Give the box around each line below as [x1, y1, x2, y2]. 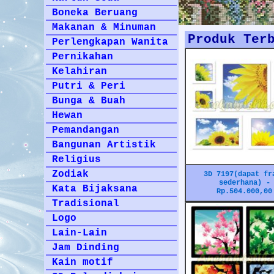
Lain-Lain [52, 228, 107, 239]
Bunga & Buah [52, 95, 125, 106]
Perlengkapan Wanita [52, 37, 168, 48]
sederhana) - [218, 179, 270, 187]
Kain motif [52, 257, 113, 268]
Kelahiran [52, 66, 107, 77]
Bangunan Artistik [52, 139, 156, 150]
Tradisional [52, 198, 119, 209]
